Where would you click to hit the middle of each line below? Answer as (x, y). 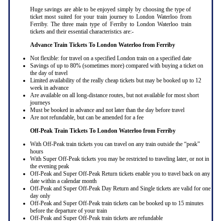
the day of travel (49, 73)
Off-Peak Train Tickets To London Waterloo (86, 131)
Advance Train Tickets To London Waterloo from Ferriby (102, 45)
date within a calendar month (63, 181)
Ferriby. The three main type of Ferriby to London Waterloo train (110, 24)
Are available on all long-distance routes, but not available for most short (114, 95)
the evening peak (49, 166)
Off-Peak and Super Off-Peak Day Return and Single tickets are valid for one (120, 189)
